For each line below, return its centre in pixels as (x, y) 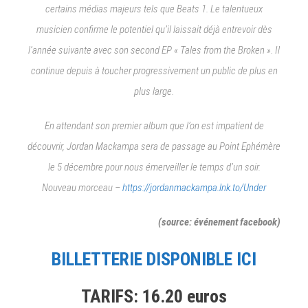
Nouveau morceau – (82, 187)
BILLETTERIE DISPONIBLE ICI (154, 259)
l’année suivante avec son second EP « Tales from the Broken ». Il (154, 50)
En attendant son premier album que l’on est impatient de (154, 125)
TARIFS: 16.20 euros (154, 296)
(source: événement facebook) (219, 222)
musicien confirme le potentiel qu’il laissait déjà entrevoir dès (154, 29)
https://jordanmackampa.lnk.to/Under (194, 187)
